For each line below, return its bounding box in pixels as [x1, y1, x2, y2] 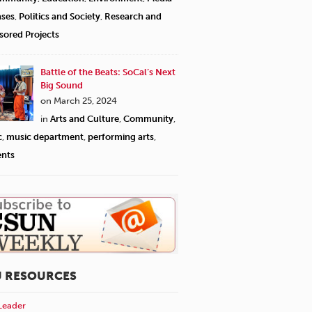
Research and [104, 10, 162, 22]
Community [123, 113, 173, 124]
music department [6, 131, 84, 142]
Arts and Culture [50, 113, 119, 124]
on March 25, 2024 [40, 95, 117, 106]
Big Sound [40, 79, 83, 91]
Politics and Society [19, 10, 100, 22]
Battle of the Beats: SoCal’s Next [40, 66, 175, 77]
